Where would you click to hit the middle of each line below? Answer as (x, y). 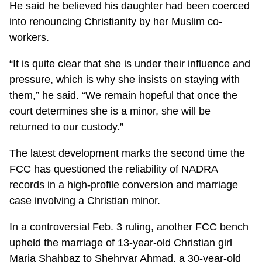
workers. (30, 37)
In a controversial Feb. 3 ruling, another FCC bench (129, 227)
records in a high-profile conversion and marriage (124, 185)
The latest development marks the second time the (127, 153)
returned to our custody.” (67, 127)
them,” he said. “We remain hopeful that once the (124, 95)
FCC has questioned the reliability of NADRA (114, 169)
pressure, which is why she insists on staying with (125, 79)
